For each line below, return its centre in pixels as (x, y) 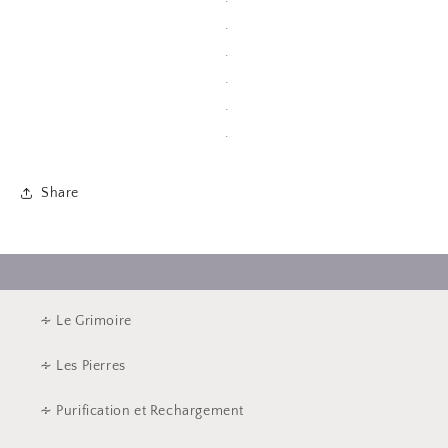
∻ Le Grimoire (86, 321)
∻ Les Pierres (83, 366)
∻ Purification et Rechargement (142, 411)
